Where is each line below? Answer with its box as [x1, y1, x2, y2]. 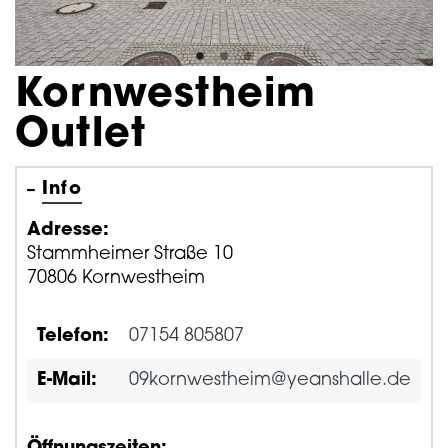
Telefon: [37, 326, 109, 346]
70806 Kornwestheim [27, 268, 205, 288]
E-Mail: [37, 370, 97, 390]
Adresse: [27, 220, 109, 240]
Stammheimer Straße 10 [27, 244, 233, 264]
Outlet [15, 115, 147, 156]
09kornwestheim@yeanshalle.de [129, 370, 411, 390]
